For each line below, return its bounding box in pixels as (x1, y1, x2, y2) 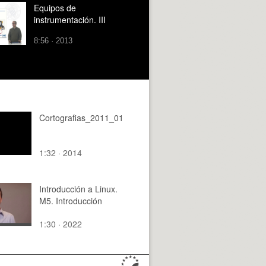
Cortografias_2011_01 (39, 111, 123, 123)
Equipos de (34, 1, 76, 14)
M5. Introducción (39, 194, 102, 207)
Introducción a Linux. (39, 182, 118, 195)
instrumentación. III (34, 13, 106, 26)
